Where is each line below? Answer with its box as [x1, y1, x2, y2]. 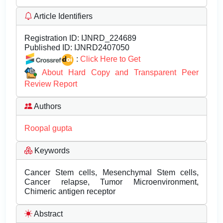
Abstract [32, 210, 63, 219]
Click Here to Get [80, 54, 140, 63]
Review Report [24, 80, 77, 89]
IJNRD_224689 [79, 34, 136, 42]
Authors [32, 102, 61, 111]
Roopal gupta [24, 124, 72, 133]
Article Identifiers [32, 12, 93, 20]
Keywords [32, 146, 70, 155]
